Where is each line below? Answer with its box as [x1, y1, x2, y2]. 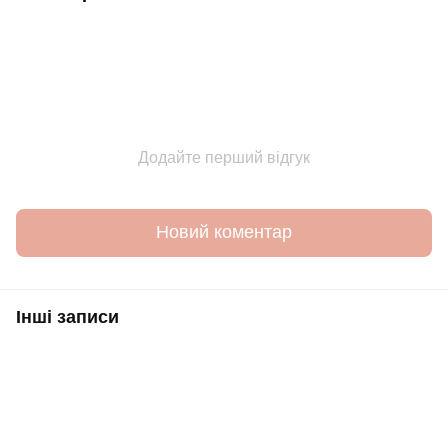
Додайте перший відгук [138, 148, 310, 166]
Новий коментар [156, 222, 292, 242]
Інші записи [16, 306, 119, 327]
